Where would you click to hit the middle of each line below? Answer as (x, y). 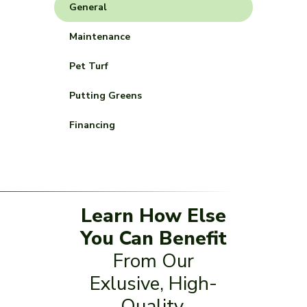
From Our (153, 261)
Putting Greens (106, 96)
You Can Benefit (153, 238)
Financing (92, 125)
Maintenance (100, 37)
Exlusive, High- (153, 284)
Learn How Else (153, 216)
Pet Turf (89, 66)
